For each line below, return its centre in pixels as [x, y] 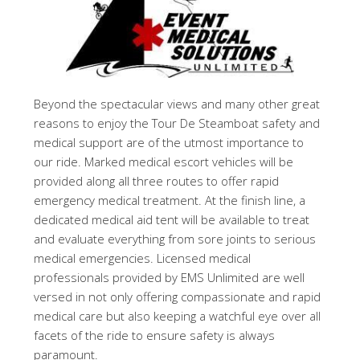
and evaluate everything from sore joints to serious [175, 239]
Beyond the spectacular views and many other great [177, 104]
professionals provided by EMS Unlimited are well [170, 278]
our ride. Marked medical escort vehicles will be [164, 162]
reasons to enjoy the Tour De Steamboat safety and [177, 123]
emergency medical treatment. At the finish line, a [170, 200]
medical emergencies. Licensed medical [143, 258]
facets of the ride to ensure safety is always [155, 335]
